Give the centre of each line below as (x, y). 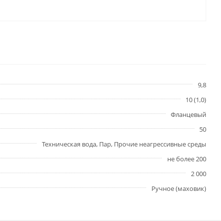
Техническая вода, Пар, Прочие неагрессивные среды (124, 144)
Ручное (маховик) (179, 188)
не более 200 (187, 159)
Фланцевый (188, 114)
